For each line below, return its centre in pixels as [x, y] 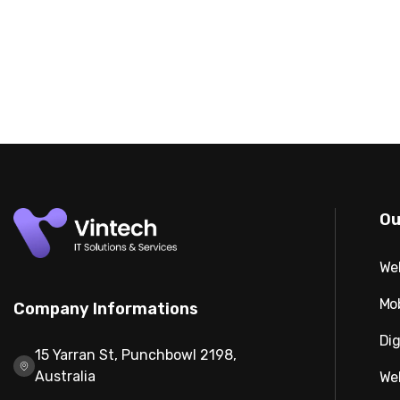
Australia [65, 377]
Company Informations [106, 309]
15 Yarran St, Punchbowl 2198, [136, 355]
